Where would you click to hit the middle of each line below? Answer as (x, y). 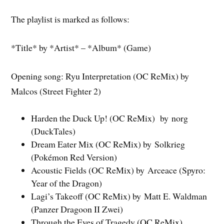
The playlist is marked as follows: (70, 19)
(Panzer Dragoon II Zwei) (77, 209)
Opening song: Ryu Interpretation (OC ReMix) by (100, 76)
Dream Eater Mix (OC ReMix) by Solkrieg (108, 144)
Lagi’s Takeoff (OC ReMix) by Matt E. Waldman (119, 196)
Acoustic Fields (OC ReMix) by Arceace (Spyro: (118, 170)
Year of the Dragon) (67, 183)
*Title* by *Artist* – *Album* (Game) (81, 47)
